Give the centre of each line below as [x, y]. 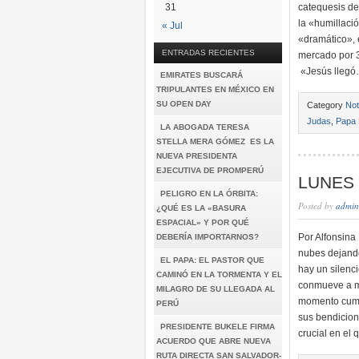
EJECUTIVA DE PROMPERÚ [210, 170]
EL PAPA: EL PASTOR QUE [212, 260]
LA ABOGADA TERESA [205, 127]
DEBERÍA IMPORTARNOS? [208, 237]
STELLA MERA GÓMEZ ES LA [216, 141]
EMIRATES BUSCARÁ [202, 75]
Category [326, 105]
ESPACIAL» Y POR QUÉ [203, 222]
